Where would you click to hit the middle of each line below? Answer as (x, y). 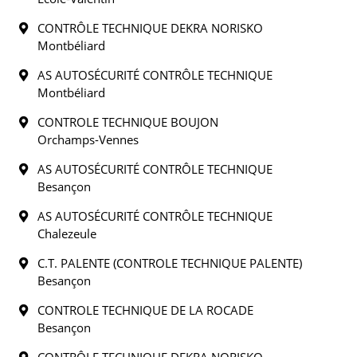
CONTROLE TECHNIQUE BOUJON (123, 122)
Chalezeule (67, 233)
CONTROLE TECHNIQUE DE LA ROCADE (141, 310)
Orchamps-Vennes (88, 139)
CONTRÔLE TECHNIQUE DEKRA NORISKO (145, 28)
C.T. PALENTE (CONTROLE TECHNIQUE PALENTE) (165, 263)
